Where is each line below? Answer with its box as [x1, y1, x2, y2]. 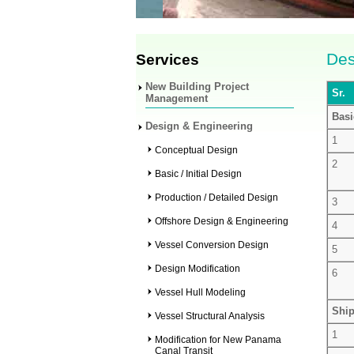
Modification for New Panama [155, 334, 281, 345]
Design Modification [155, 263, 240, 274]
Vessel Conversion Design [155, 239, 269, 250]
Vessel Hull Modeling [155, 287, 246, 298]
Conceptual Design [155, 145, 238, 156]
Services [136, 51, 199, 68]
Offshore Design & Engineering [155, 216, 288, 227]
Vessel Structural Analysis [155, 311, 265, 322]
